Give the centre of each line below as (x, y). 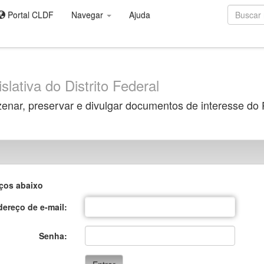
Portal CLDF (29, 15)
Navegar (88, 15)
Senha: (53, 236)
